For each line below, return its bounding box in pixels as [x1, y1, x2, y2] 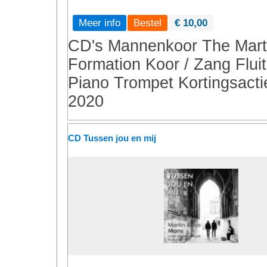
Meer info [79, 17, 120, 29]
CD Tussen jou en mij [68, 133, 156, 143]
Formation [68, 55, 141, 73]
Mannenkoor [108, 37, 197, 55]
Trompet [114, 74, 173, 92]
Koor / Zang [145, 55, 231, 73]
